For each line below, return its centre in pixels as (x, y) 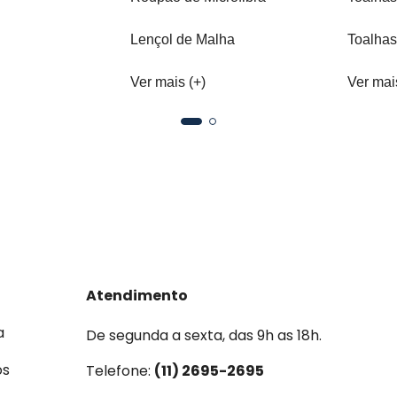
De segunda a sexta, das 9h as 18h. (204, 336)
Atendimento (137, 296)
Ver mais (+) (168, 82)
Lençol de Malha (183, 40)
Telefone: (120, 371)
